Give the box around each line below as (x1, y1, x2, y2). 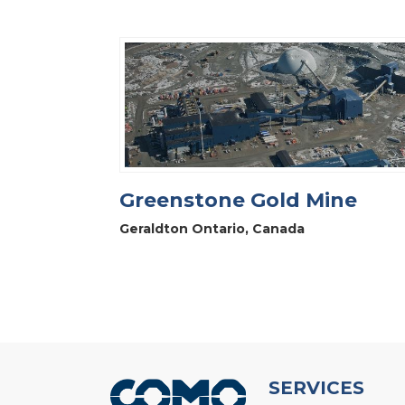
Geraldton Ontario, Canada (119, 220, 305, 237)
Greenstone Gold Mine (119, 187, 357, 212)
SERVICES (268, 376, 364, 399)
